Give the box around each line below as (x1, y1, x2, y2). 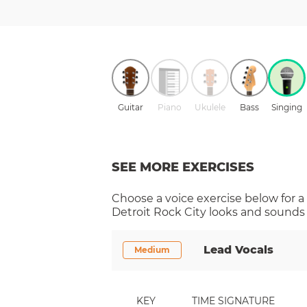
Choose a (112, 191, 165, 205)
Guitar (118, 101, 143, 112)
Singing (271, 101, 302, 112)
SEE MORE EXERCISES (112, 159, 254, 175)
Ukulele (195, 101, 225, 112)
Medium (134, 244, 170, 255)
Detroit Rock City (112, 205, 206, 219)
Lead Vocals (204, 243, 273, 256)
